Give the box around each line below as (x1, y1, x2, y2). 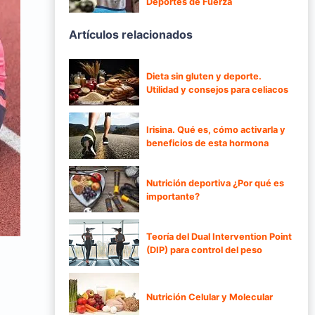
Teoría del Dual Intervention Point (146, 231, 292, 243)
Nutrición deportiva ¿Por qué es (146, 178, 284, 189)
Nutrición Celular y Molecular (146, 291, 273, 302)
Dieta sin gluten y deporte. (146, 71, 262, 82)
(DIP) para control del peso (146, 245, 262, 256)
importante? (146, 191, 200, 202)
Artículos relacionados (69, 27, 193, 41)
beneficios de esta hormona (146, 138, 269, 149)
